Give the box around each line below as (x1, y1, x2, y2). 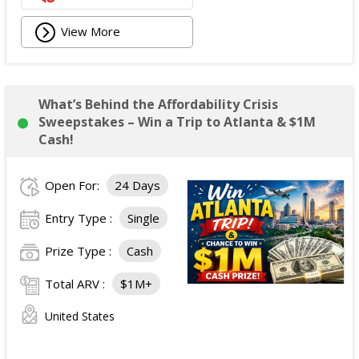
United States (45, 309, 115, 324)
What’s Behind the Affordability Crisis (38, 95, 278, 113)
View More (61, 22, 121, 39)
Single (127, 210, 159, 226)
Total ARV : (45, 276, 108, 292)
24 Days (115, 177, 160, 193)
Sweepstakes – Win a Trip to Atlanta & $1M (38, 113, 316, 131)
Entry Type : (45, 210, 115, 226)
